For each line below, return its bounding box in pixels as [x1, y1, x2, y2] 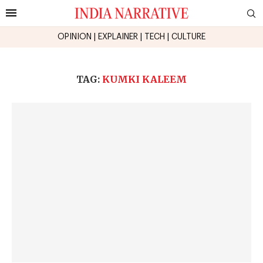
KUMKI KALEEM [102, 73, 187, 85]
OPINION [58, 32, 92, 41]
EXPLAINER [98, 32, 138, 41]
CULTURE [171, 32, 205, 41]
